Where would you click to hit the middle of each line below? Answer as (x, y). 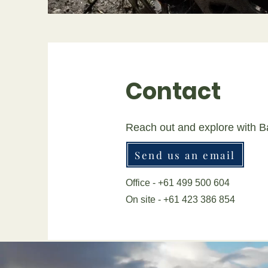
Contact (173, 91)
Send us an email (185, 155)
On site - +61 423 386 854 (180, 200)
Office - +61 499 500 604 (178, 183)
